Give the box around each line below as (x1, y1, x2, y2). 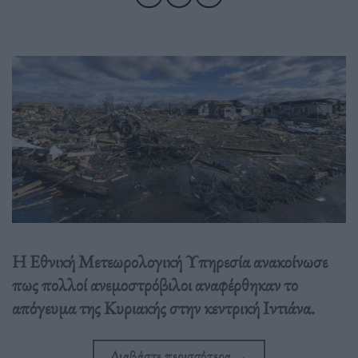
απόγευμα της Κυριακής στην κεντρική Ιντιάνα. (12, 296, 315, 320)
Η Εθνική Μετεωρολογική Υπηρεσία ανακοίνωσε (12, 249, 328, 274)
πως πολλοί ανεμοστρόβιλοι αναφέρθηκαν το (12, 272, 298, 297)
